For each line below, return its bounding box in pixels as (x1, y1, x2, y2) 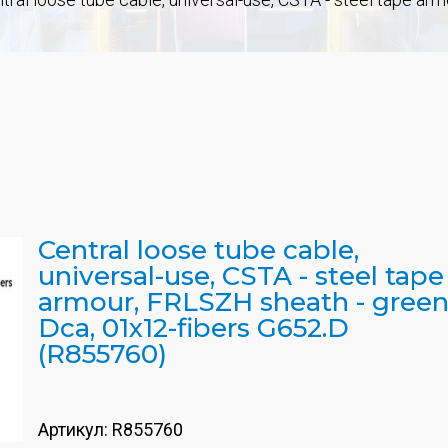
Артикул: (38, 419, 112, 440)
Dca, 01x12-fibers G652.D (38, 312, 349, 344)
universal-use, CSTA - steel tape (38, 260, 444, 292)
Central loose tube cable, (38, 234, 359, 266)
